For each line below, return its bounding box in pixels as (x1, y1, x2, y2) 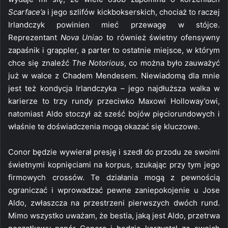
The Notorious (71, 58, 124, 68)
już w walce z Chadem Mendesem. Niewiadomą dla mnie (8, 70, 220, 80)
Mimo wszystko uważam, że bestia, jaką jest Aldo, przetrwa (8, 210, 220, 220)
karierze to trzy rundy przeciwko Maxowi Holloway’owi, (8, 96, 220, 106)
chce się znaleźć (8, 58, 72, 68)
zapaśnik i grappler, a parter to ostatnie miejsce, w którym (8, 45, 220, 55)
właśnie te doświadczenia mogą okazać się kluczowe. (8, 121, 200, 131)
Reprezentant (8, 32, 61, 42)
